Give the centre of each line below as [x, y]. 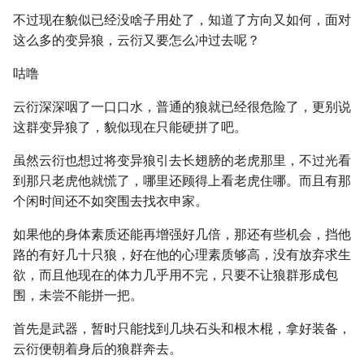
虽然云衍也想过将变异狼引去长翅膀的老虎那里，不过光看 [182, 160]
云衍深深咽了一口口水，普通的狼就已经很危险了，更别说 [182, 107]
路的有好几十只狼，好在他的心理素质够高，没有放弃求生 [182, 255]
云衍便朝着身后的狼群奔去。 [97, 349]
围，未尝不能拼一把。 [78, 295]
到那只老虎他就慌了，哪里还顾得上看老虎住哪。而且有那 [182, 181]
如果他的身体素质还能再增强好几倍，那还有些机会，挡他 [182, 234]
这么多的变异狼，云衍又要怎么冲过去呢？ [136, 40]
